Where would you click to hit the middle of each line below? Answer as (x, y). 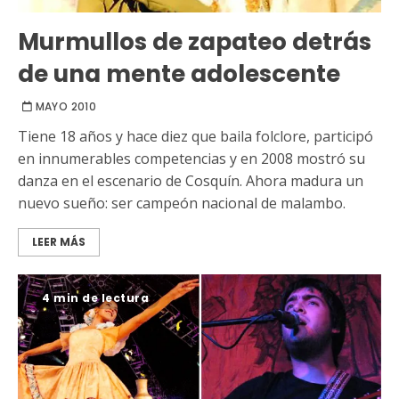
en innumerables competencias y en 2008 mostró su (191, 159)
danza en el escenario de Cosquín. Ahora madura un (191, 181)
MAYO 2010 (65, 107)
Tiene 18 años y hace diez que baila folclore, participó (195, 137)
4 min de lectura (95, 298)
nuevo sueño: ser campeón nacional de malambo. (182, 204)
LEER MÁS (59, 242)
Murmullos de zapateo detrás (195, 42)
